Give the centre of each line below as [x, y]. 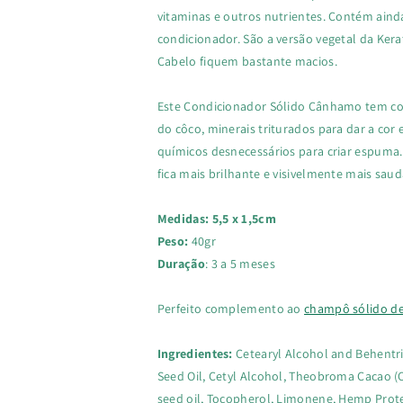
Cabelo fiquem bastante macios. [247, 61]
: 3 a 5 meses [240, 264]
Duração [181, 264]
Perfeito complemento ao [231, 309]
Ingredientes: [195, 354]
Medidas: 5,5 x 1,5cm [216, 219]
